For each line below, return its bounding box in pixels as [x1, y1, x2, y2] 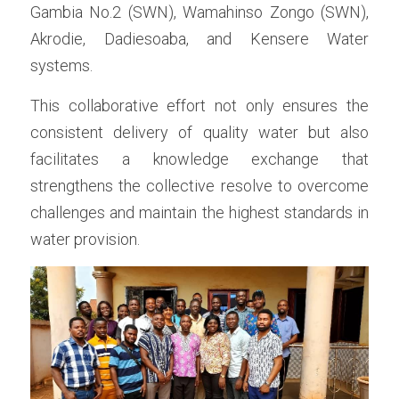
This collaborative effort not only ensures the [30, 96, 369, 116]
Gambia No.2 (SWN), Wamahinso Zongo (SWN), [30, 3, 369, 22]
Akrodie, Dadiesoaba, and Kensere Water [30, 29, 369, 49]
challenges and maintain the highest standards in [30, 203, 369, 223]
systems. [30, 56, 93, 76]
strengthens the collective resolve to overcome [30, 176, 369, 196]
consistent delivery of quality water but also [30, 123, 369, 142]
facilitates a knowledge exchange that [30, 150, 369, 169]
